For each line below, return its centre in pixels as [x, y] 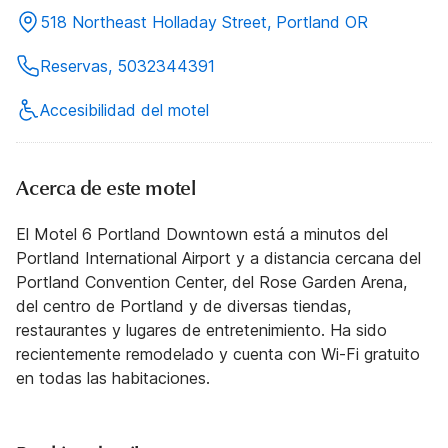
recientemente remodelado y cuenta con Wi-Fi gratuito [218, 354]
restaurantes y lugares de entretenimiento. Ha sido [201, 330]
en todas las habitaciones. [113, 378]
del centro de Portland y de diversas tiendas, [183, 306]
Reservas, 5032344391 [127, 66]
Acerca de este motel [106, 189]
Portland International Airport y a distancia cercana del [218, 258]
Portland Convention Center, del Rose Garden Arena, [211, 282]
